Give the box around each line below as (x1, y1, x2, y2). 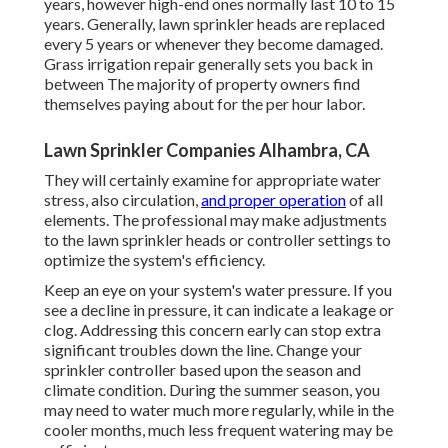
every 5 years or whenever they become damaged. (44, 34, 383, 54)
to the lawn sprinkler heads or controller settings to (44, 230, 391, 250)
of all (346, 190, 383, 210)
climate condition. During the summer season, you (44, 380, 380, 400)
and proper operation (201, 190, 346, 210)
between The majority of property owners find (44, 74, 360, 94)
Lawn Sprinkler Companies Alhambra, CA (44, 139, 370, 162)
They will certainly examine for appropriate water (44, 170, 381, 190)
